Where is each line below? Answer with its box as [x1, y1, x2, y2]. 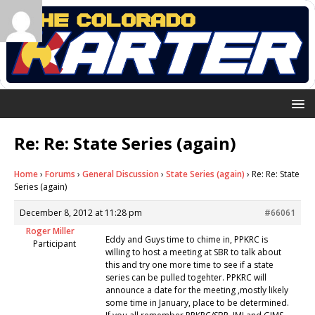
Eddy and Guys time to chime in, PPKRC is [105, 233, 268, 245]
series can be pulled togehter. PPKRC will [105, 271, 266, 283]
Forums [45, 167, 75, 180]
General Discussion [82, 167, 159, 180]
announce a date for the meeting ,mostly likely [105, 283, 288, 296]
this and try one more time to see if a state [105, 258, 274, 271]
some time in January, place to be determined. [105, 296, 289, 309]
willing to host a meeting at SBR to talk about [105, 245, 281, 258]
